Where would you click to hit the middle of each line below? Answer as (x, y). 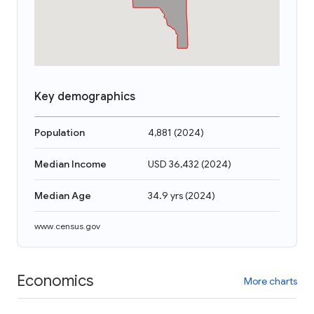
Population (60, 132)
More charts (271, 281)
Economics (55, 280)
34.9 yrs (165, 196)
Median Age (63, 196)
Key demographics (85, 97)
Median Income (70, 164)
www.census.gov (67, 226)
